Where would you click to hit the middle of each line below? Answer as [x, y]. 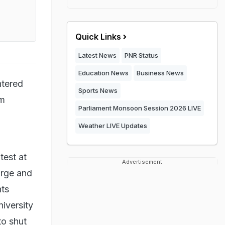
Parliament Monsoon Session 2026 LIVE [140, 108]
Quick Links [98, 37]
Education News [103, 73]
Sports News [98, 90]
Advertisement [142, 162]
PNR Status [141, 55]
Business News [160, 73]
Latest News [97, 55]
